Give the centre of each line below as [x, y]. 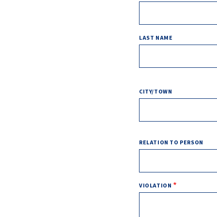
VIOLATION [155, 186]
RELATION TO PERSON [171, 142]
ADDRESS [152, 80]
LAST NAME [156, 38]
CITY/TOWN [156, 92]
